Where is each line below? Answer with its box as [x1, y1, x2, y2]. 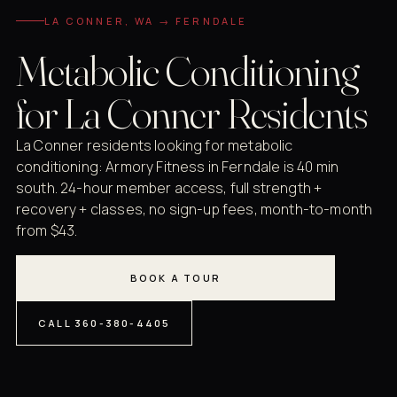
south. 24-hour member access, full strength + [16, 177, 323, 198]
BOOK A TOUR [129, 270, 222, 284]
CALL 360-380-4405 [38, 315, 171, 330]
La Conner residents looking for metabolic [16, 135, 293, 155]
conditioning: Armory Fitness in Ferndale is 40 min [16, 156, 339, 176]
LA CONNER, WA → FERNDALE [44, 13, 247, 27]
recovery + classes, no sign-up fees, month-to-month [16, 198, 373, 219]
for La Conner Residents [16, 86, 368, 139]
